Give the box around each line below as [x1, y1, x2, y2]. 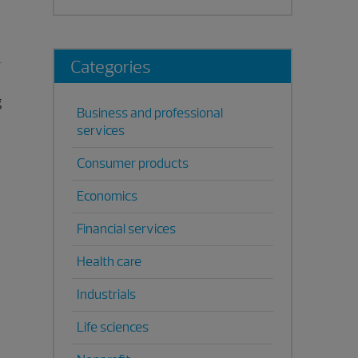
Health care [77, 253, 141, 270]
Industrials [77, 286, 136, 303]
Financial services [77, 221, 176, 237]
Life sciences [77, 319, 149, 336]
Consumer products [77, 155, 189, 172]
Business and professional [77, 105, 223, 121]
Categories [70, 56, 151, 78]
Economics [77, 188, 137, 205]
